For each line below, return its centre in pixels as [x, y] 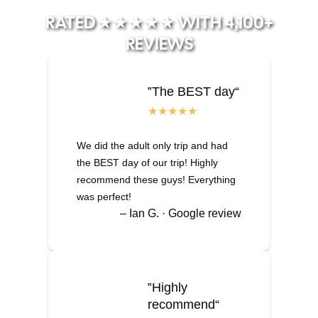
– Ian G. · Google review [181, 213]
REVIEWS [159, 43]
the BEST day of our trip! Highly [147, 162]
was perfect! [104, 196]
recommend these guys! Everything [156, 179]
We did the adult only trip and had [152, 145]
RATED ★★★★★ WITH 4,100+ [159, 22]
